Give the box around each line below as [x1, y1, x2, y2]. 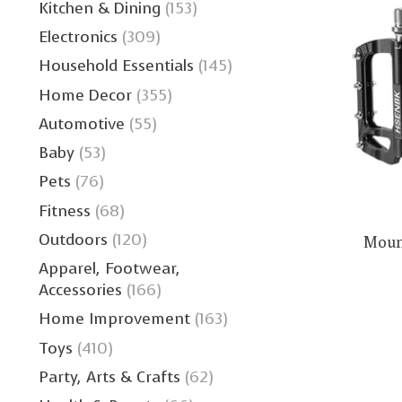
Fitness [39, 199, 91, 222]
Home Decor [39, 83, 132, 106]
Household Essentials [39, 55, 194, 77]
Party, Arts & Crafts [39, 365, 180, 388]
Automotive [39, 112, 125, 135]
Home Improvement [39, 308, 190, 330]
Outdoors [39, 228, 108, 250]
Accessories [39, 279, 122, 301]
